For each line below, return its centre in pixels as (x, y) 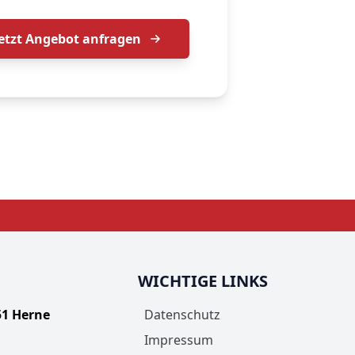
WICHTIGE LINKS (202, 281)
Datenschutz (182, 315)
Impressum (178, 340)
